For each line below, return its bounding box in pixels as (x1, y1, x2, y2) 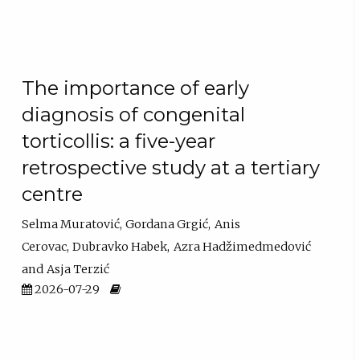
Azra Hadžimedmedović (173, 239, 311, 255)
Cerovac (22, 239, 67, 255)
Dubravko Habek (72, 239, 168, 255)
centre (22, 182, 84, 206)
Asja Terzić (47, 262, 110, 277)
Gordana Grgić (125, 217, 209, 232)
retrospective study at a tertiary (22, 155, 321, 179)
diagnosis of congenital (22, 102, 246, 126)
